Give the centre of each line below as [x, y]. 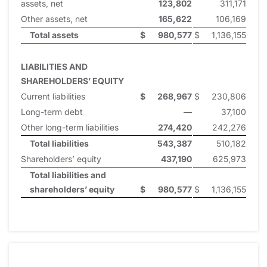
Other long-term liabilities [70, 127]
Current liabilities [53, 96]
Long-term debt [52, 111]
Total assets [54, 35]
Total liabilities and [68, 175]
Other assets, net [54, 18]
